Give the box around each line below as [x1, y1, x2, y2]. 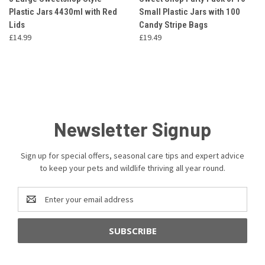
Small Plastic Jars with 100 [138, 7, 240, 18]
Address [18, 200, 48, 211]
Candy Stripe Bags [138, 20, 208, 31]
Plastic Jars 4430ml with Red [9, 7, 117, 18]
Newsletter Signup [53, 118, 212, 141]
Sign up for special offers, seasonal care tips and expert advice [21, 150, 244, 161]
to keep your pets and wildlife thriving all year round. [40, 163, 225, 174]
